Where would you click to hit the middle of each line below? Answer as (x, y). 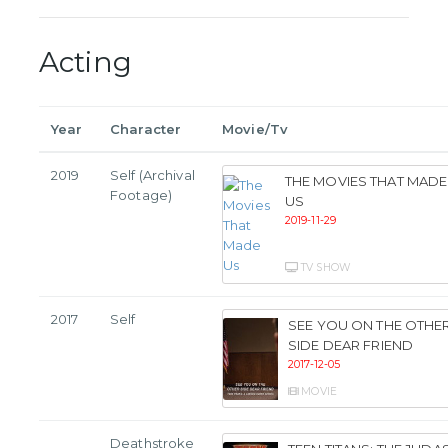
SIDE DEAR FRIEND (351, 345)
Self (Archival (152, 175)
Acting (85, 62)
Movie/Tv (255, 129)
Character (146, 129)
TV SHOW (324, 268)
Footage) (141, 195)
